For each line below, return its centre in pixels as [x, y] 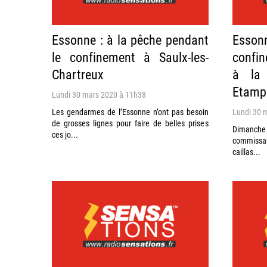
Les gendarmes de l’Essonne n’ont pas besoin [130, 111]
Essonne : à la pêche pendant [130, 39]
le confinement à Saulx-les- [130, 57]
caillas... [246, 151]
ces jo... [65, 134]
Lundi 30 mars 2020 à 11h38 [99, 94]
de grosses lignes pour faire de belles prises [130, 123]
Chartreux [78, 74]
